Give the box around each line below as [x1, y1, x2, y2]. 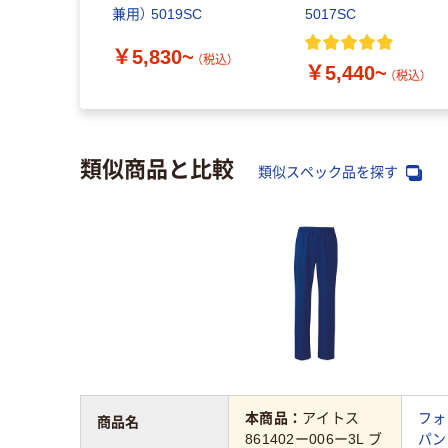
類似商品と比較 [80, 150, 234, 183]
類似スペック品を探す [258, 163, 402, 180]
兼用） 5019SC [111, 6, 202, 23]
